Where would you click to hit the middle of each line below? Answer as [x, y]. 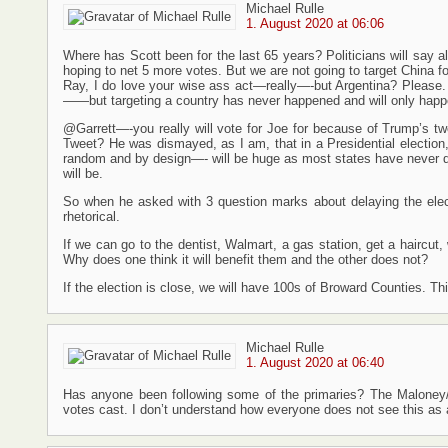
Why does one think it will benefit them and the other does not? [245, 259]
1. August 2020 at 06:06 [315, 23]
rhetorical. [91, 216]
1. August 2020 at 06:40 [315, 362]
